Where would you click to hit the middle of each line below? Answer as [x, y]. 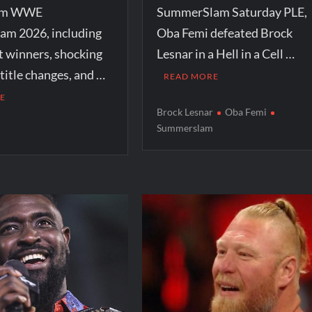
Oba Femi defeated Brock [224, 32]
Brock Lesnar [185, 111]
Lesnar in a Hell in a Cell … [225, 53]
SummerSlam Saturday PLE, [232, 11]
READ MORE [191, 76]
